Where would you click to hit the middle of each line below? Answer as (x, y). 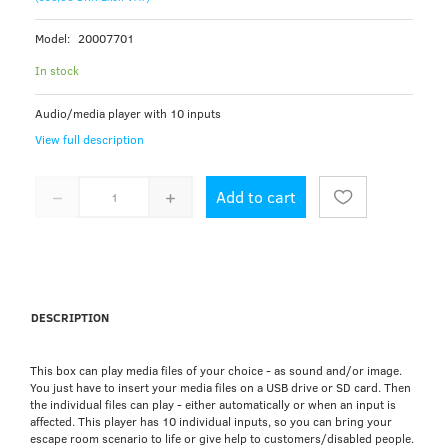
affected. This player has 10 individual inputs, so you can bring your (211, 421)
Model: (54, 38)
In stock (57, 70)
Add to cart (256, 197)
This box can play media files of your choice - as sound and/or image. (216, 370)
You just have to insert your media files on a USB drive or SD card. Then (220, 387)
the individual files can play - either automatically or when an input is (213, 404)
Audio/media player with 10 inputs (128, 113)
